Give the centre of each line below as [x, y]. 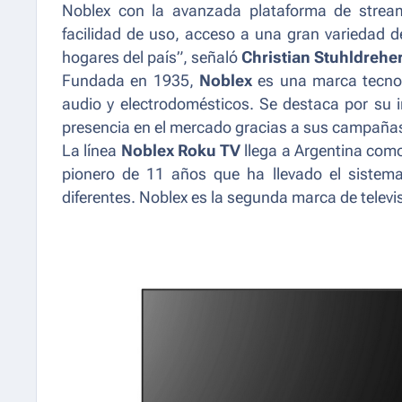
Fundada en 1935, [131, 80]
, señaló [212, 57]
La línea [92, 150]
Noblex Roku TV [181, 150]
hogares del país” [122, 57]
